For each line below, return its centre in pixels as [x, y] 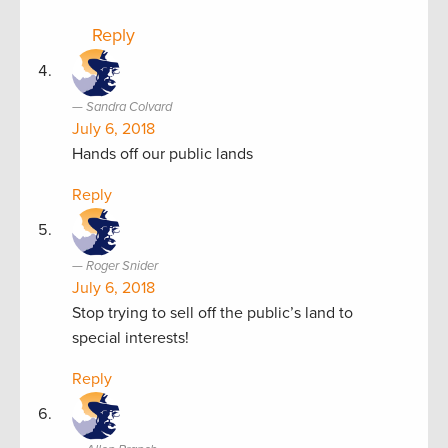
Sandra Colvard [129, 106]
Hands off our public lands [162, 153]
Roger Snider [122, 265]
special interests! [130, 337]
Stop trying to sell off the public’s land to [212, 312]
